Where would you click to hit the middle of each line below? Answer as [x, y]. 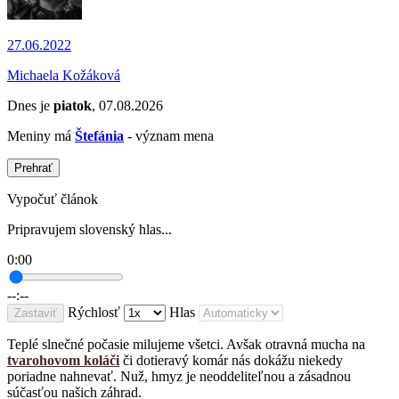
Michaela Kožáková [64, 76]
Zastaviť [36, 313]
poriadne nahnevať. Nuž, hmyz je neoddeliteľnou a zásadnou [179, 377]
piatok [73, 106]
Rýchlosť [94, 313]
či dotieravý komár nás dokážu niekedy [231, 361]
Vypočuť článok [53, 199]
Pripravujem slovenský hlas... [90, 230]
